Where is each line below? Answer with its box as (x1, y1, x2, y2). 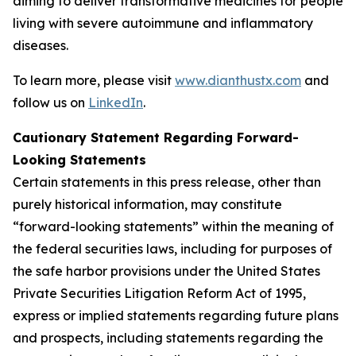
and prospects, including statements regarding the (13, 330, 323, 346)
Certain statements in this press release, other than (13, 174, 321, 190)
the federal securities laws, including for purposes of (13, 241, 332, 257)
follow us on (13, 95, 88, 110)
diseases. (13, 37, 68, 53)
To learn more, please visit (13, 72, 175, 88)
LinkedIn (88, 95, 143, 110)
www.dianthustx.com (175, 72, 301, 88)
